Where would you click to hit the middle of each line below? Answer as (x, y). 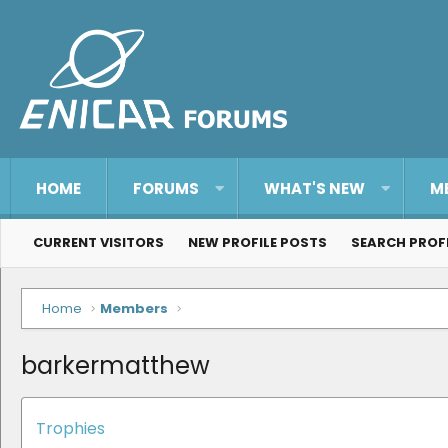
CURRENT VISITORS (98, 242)
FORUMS (166, 188)
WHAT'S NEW (314, 188)
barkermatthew (115, 365)
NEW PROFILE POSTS (257, 242)
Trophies (70, 428)
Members (134, 308)
